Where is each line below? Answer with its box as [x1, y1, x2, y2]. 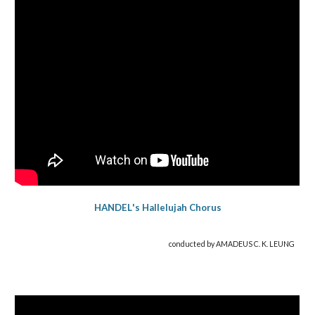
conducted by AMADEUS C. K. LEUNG [168, 239, 295, 249]
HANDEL [94, 202, 132, 214]
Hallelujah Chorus [141, 202, 221, 214]
